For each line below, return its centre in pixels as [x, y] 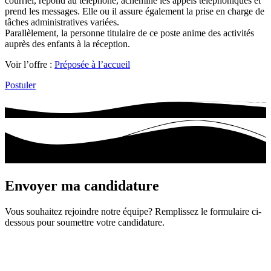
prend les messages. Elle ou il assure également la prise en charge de [135, 11]
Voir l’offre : [30, 64]
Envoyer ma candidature [82, 185]
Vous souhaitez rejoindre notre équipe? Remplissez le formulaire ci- [133, 211]
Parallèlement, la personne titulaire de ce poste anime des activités [129, 33]
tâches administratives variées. [62, 22]
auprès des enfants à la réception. [67, 44]
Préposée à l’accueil [92, 64]
